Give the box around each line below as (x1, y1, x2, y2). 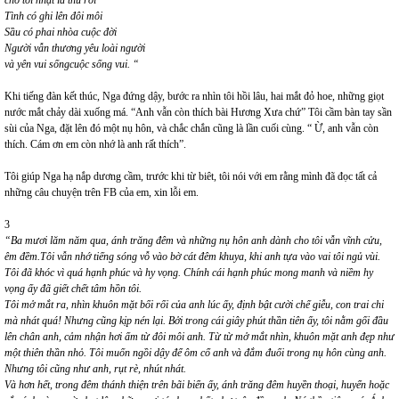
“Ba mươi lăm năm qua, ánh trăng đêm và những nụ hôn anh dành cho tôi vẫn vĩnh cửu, (4, 233, 382, 247)
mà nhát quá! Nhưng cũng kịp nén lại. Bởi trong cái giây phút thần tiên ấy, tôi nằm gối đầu (4, 313, 388, 327)
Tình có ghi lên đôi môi (4, 9, 102, 22)
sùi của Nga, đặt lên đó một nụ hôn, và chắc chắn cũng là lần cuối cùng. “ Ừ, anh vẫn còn (4, 121, 379, 134)
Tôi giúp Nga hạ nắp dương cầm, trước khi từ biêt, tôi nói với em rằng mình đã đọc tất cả (4, 169, 377, 183)
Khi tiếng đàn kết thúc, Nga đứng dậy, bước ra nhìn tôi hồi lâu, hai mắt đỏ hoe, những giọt (4, 89, 384, 102)
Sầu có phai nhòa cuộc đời (4, 25, 117, 38)
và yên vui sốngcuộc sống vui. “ (4, 57, 139, 70)
